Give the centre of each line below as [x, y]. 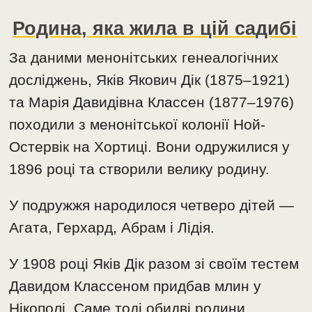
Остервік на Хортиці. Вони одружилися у [150, 147]
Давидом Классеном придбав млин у [135, 286]
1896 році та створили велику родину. [140, 169]
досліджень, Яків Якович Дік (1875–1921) [150, 80]
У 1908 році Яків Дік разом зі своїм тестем [154, 264]
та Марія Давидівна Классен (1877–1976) [152, 102]
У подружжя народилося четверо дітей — [152, 205]
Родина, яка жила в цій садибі [155, 29]
